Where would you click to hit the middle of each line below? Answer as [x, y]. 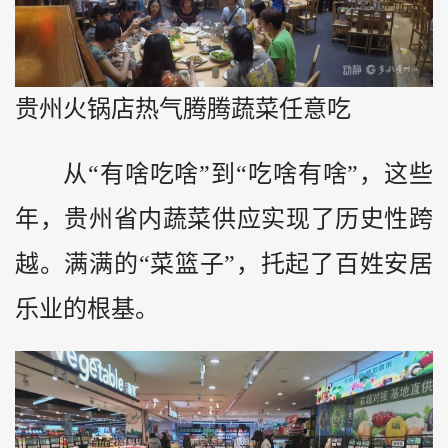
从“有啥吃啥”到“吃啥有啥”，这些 [248, 173]
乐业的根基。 [87, 308]
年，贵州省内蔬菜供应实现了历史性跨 [224, 218]
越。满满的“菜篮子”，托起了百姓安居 [224, 263]
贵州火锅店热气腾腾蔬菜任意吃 [183, 109]
